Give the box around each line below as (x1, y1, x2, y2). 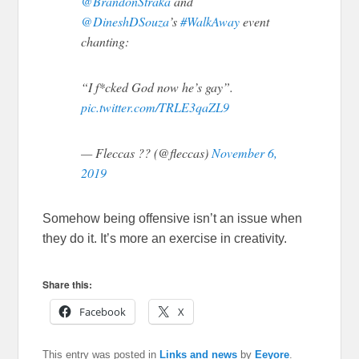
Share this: (42, 277, 93, 292)
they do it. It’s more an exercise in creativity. (42, 232, 288, 246)
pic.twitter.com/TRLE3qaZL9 (81, 99, 230, 116)
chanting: (81, 33, 130, 50)
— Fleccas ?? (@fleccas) (81, 144, 212, 162)
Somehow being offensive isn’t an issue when (42, 212, 303, 226)
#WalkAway (180, 13, 240, 30)
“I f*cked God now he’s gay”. (81, 79, 234, 96)
